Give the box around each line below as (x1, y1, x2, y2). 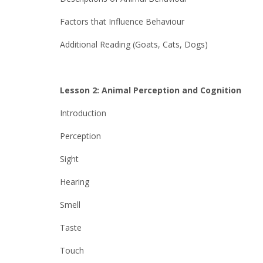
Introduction (60, 107, 106, 119)
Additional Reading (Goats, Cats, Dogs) (60, 39, 208, 50)
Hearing (60, 176, 89, 187)
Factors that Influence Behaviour (60, 16, 184, 27)
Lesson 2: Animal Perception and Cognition (60, 85, 241, 96)
